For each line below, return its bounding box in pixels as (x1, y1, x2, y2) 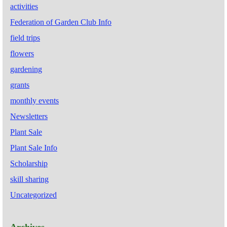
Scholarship (10, 159, 48, 168)
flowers (10, 49, 34, 58)
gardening (10, 65, 42, 74)
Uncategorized (10, 191, 57, 200)
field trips (10, 33, 40, 43)
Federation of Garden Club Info (10, 18, 111, 27)
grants (10, 81, 29, 90)
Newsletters (10, 112, 48, 121)
